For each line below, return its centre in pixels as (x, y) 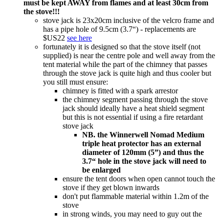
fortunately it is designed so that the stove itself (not (122, 46)
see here (79, 38)
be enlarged (101, 170)
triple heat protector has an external (142, 143)
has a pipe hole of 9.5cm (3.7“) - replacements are (120, 29)
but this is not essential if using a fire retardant (133, 117)
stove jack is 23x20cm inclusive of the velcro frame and (129, 20)
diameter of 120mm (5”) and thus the (143, 152)
